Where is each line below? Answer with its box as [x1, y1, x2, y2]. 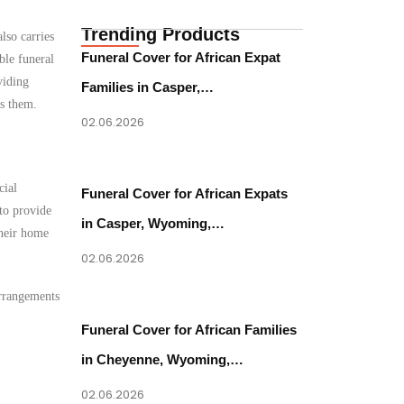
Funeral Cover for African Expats [81, 186, 289, 201]
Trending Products [81, 24, 241, 44]
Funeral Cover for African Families [81, 322, 298, 337]
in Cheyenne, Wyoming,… [81, 352, 244, 367]
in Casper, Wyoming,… [81, 216, 225, 231]
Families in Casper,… [81, 79, 215, 95]
